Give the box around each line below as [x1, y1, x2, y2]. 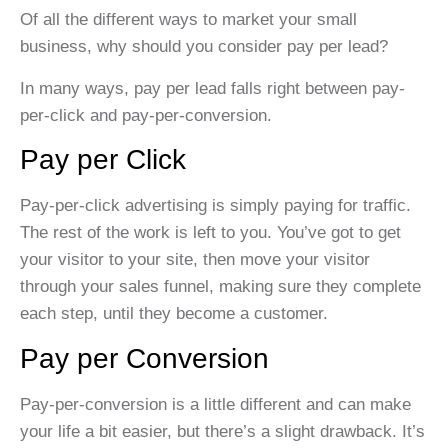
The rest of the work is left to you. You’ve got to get [20, 223, 401, 243]
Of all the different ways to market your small [20, 10, 357, 30]
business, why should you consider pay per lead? [20, 37, 388, 57]
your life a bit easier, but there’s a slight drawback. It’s [20, 421, 425, 441]
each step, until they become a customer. [20, 304, 328, 324]
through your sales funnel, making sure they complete [20, 277, 421, 297]
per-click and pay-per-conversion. [20, 105, 272, 125]
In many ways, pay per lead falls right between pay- [20, 78, 405, 98]
